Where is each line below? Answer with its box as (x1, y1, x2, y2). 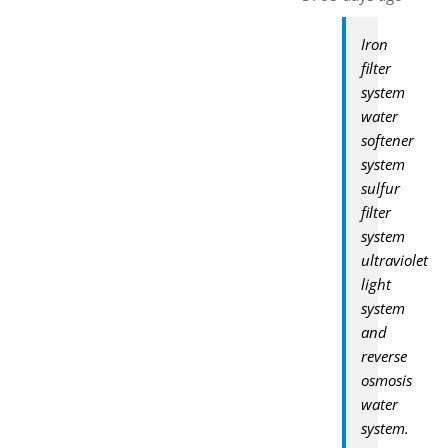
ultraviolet (360, 249, 428, 270)
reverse (360, 345, 407, 366)
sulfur (360, 177, 400, 198)
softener (360, 129, 414, 150)
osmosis (360, 369, 412, 390)
